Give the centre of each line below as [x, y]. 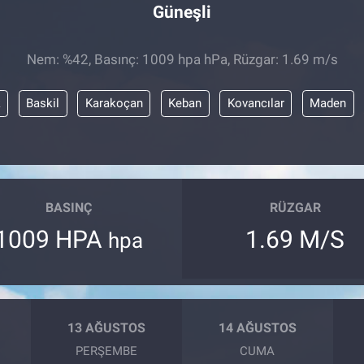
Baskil [43, 104]
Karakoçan [114, 104]
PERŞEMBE [107, 351]
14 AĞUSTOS [257, 327]
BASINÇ [69, 207]
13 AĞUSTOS [107, 327]
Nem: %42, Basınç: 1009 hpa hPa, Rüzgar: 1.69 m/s [182, 59]
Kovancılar [256, 104]
